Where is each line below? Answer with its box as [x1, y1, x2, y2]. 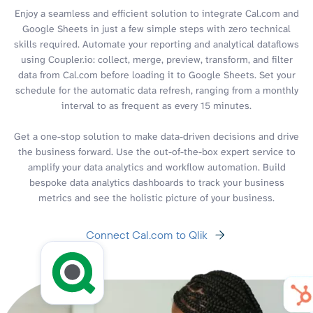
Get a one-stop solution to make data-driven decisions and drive [14, 129, 299, 143]
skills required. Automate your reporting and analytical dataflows [14, 37, 299, 50]
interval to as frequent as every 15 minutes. [61, 99, 252, 112]
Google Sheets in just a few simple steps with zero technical [22, 22, 291, 35]
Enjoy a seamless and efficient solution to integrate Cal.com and [14, 6, 299, 20]
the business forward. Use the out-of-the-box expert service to [17, 145, 296, 158]
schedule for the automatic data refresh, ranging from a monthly [15, 83, 298, 96]
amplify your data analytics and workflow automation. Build [27, 160, 286, 173]
